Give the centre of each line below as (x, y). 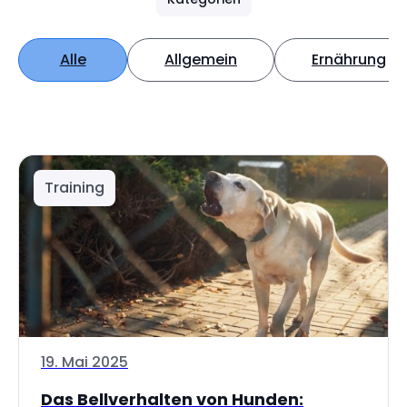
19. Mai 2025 (84, 362)
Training (74, 188)
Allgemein (201, 60)
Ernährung (349, 60)
